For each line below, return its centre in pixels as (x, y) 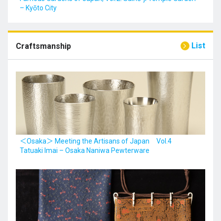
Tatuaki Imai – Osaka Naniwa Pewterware (85, 150)
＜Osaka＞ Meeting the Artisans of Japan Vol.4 (99, 141)
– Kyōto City (38, 8)
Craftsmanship (43, 46)
